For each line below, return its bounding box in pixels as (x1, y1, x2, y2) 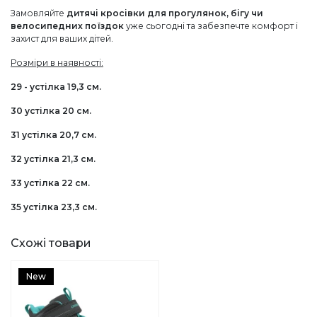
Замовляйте (11, 8, 67, 19)
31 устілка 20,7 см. (11, 129, 96, 141)
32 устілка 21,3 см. (11, 154, 96, 165)
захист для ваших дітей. (11, 33, 113, 45)
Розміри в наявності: (11, 57, 103, 69)
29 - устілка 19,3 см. (11, 81, 101, 93)
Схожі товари (11, 236, 91, 250)
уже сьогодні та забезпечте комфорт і (124, 21, 298, 32)
